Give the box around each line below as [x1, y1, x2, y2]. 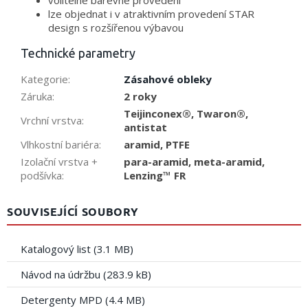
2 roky [124, 89, 157, 104]
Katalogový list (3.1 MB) [21, 242, 133, 256]
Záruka [21, 89, 52, 104]
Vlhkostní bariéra [21, 137, 99, 152]
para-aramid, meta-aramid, [124, 155, 265, 169]
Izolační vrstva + [21, 155, 98, 169]
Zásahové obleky [124, 72, 212, 87]
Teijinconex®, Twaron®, [124, 107, 248, 121]
